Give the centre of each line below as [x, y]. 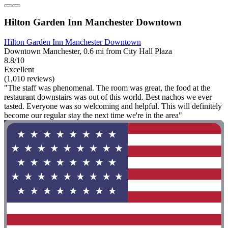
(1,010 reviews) [29, 79]
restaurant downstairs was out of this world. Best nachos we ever [108, 97]
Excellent [19, 70]
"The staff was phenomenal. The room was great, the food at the [107, 88]
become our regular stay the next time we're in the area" [93, 116]
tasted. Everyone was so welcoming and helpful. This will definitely [113, 106]
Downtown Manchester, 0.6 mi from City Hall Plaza [88, 51]
